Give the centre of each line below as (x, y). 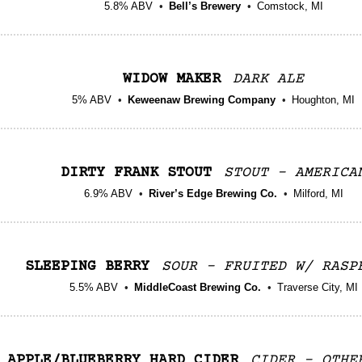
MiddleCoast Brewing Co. (197, 287)
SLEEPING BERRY (87, 266)
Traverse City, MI (317, 287)
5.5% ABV (93, 287)
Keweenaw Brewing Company (202, 99)
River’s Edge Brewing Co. (213, 193)
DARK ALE (268, 79)
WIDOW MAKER (172, 79)
